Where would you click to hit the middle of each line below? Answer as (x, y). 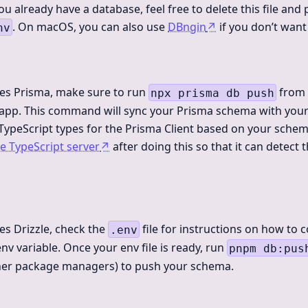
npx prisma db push (212, 92)
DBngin (187, 27)
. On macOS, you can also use (90, 27)
